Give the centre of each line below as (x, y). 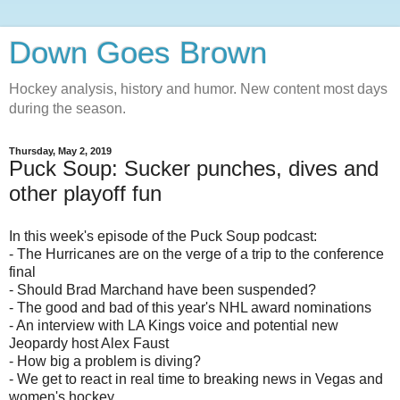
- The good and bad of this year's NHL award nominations (190, 307)
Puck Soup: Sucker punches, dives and (194, 168)
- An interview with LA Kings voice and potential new (174, 325)
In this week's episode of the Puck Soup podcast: (163, 236)
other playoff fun (85, 193)
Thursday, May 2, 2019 (60, 151)
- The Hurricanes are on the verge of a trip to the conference (196, 254)
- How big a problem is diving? (105, 361)
